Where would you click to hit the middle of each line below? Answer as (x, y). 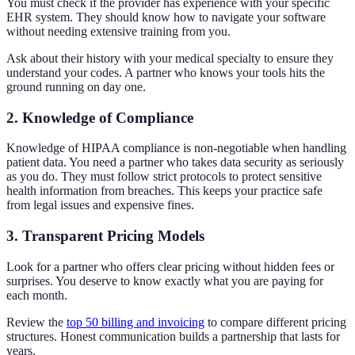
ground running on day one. (76, 87)
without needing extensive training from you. (118, 31)
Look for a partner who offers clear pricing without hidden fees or (170, 266)
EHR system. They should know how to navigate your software (166, 17)
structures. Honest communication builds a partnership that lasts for (173, 336)
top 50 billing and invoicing (136, 322)
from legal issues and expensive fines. (100, 205)
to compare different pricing (275, 322)
